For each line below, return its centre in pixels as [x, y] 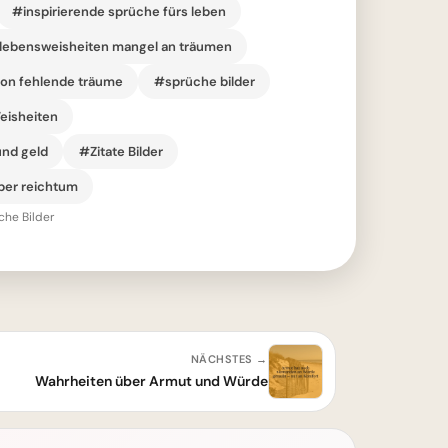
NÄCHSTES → [229, 359]
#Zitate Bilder [120, 151]
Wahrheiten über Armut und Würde [151, 381]
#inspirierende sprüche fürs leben [118, 11]
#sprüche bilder [204, 81]
